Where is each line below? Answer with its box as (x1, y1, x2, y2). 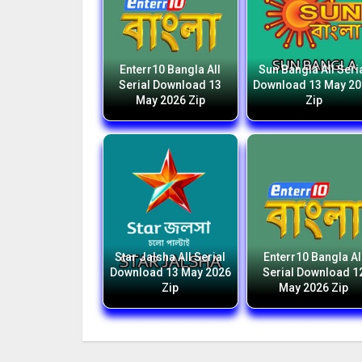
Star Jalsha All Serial (115, 250, 226, 263)
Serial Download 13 (119, 78, 222, 91)
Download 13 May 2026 (109, 266, 231, 279)
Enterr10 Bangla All (120, 63, 221, 76)
